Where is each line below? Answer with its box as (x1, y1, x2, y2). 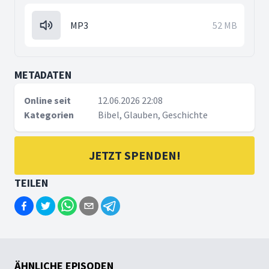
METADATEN (14, 68, 71, 82)
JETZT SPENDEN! (88, 148, 181, 163)
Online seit (24, 94, 71, 106)
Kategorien (24, 109, 74, 121)
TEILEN (14, 176, 48, 190)
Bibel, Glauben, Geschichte (97, 109, 208, 121)
